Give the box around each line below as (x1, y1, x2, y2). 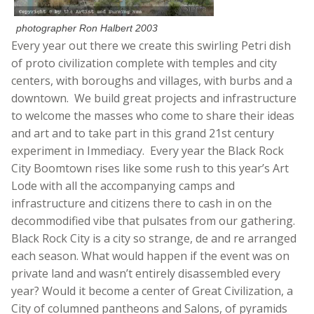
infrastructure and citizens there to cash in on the (11, 196, 272, 212)
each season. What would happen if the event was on (11, 248, 289, 264)
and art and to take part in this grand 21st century (11, 125, 274, 142)
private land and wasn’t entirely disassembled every (11, 266, 280, 282)
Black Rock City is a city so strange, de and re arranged (11, 231, 296, 247)
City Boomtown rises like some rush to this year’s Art (11, 161, 289, 177)
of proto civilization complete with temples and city (11, 55, 277, 71)
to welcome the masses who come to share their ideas (11, 108, 294, 124)
